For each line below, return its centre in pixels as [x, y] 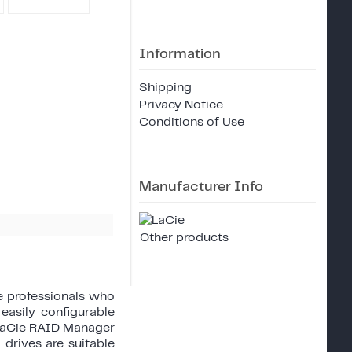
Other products [184, 237]
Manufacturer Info [201, 187]
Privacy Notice [181, 104]
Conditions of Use [192, 122]
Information [180, 54]
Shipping [165, 87]
